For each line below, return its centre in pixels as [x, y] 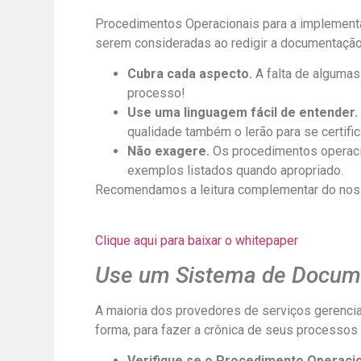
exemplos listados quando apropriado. [235, 171]
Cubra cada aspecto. [191, 74]
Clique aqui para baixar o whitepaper [196, 240]
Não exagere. [170, 151]
